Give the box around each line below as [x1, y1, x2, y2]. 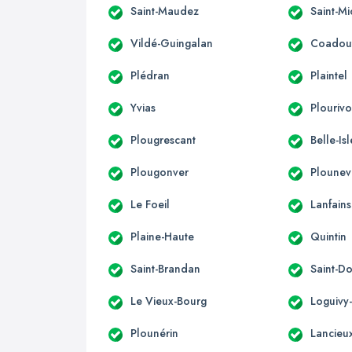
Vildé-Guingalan [130, 35, 213, 51]
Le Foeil [130, 196, 170, 212]
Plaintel [310, 67, 348, 83]
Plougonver [130, 163, 189, 180]
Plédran [130, 67, 170, 83]
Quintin [310, 228, 347, 244]
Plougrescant [130, 131, 196, 148]
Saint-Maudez [130, 2, 199, 19]
